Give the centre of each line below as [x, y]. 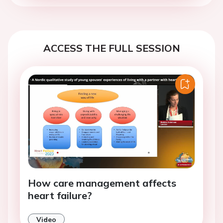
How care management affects [102, 183]
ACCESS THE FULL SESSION [111, 48]
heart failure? [60, 196]
